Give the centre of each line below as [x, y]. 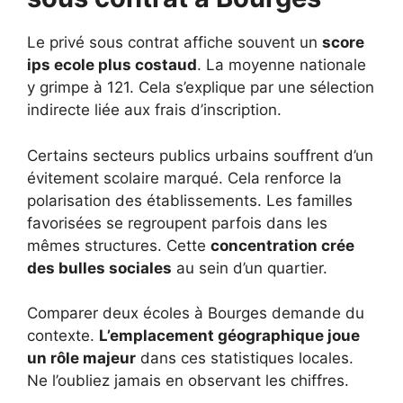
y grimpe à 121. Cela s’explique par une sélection [201, 88]
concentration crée [282, 245]
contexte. [63, 336]
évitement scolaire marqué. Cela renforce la [184, 178]
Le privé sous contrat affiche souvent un [175, 43]
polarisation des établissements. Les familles [190, 200]
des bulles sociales [99, 268]
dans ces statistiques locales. [245, 358]
